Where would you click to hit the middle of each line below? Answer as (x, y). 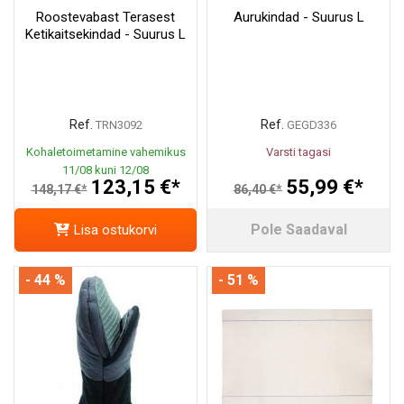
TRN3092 (119, 125)
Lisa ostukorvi (115, 230)
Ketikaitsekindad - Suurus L (106, 35)
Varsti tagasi (298, 152)
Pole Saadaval (298, 230)
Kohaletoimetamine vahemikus (106, 152)
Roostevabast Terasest (106, 18)
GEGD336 (312, 125)
